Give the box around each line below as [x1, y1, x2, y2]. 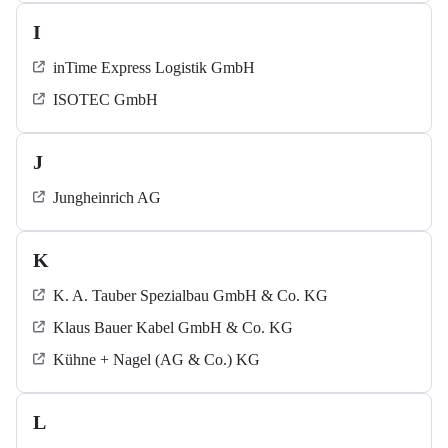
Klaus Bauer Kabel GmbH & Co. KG [53, 319, 293, 337]
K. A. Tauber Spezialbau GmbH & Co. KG [53, 287, 328, 305]
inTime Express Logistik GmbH [53, 59, 255, 77]
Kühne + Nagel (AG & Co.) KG [53, 351, 260, 369]
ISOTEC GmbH [53, 91, 158, 109]
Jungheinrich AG [53, 189, 161, 207]
